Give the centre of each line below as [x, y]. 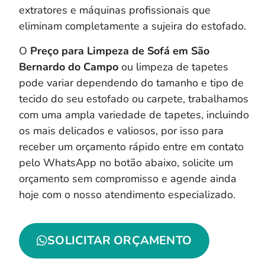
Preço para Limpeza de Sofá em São [120, 51]
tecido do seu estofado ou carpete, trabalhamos [134, 98]
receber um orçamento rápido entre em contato [131, 146]
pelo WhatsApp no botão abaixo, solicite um [126, 162]
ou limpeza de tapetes [173, 67]
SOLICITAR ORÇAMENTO [120, 241]
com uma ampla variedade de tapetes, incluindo [134, 114]
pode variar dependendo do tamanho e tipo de [131, 83]
